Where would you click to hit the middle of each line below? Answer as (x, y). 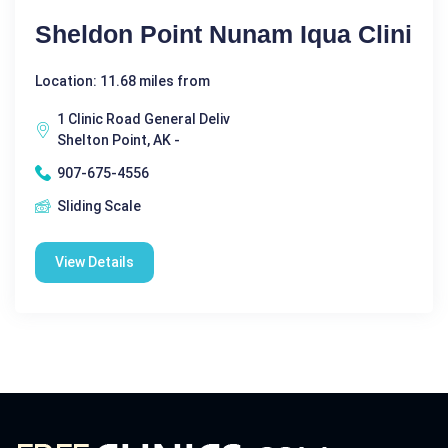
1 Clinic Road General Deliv (143, 118)
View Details (94, 261)
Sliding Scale (99, 205)
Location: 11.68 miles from (122, 80)
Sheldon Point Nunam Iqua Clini (223, 33)
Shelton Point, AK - (118, 139)
